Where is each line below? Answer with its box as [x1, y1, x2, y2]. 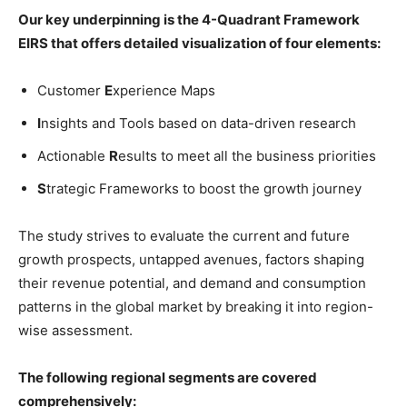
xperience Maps [113, 81, 215, 99]
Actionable [37, 146, 109, 164]
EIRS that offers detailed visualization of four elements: [18, 34, 381, 52]
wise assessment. [18, 321, 133, 339]
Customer [37, 81, 104, 99]
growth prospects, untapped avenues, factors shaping [18, 250, 364, 268]
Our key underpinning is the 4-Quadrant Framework [18, 10, 360, 28]
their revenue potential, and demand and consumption [18, 273, 366, 292]
